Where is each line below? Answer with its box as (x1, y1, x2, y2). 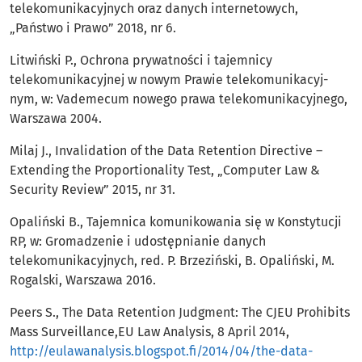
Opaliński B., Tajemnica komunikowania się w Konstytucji (10, 214, 342, 230)
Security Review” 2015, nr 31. (10, 182, 175, 198)
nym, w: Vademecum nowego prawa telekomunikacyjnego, (10, 91, 347, 107)
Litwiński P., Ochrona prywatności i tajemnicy (10, 53, 272, 69)
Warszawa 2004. (10, 111, 102, 127)
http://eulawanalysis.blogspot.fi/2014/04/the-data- (10, 343, 313, 360)
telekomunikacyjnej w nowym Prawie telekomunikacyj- (10, 72, 328, 88)
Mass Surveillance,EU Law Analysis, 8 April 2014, (10, 324, 289, 340)
